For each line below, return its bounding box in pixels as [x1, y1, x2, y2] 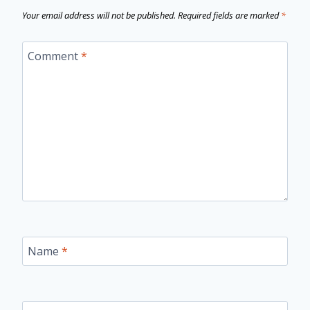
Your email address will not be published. [22, 8, 176, 21]
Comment [28, 48, 81, 64]
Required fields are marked [178, 8, 281, 21]
